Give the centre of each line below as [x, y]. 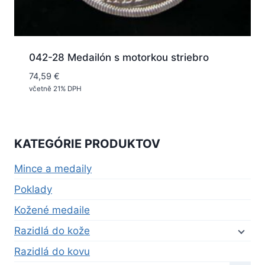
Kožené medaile [52, 210]
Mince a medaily [53, 168]
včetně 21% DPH [55, 88]
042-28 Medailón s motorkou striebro [119, 57]
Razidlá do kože [52, 230]
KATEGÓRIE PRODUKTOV [87, 143]
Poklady [33, 189]
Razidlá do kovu [52, 251]
